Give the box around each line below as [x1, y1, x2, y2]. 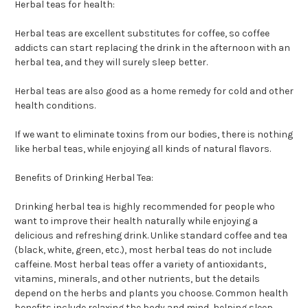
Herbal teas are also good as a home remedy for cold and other [14, 85, 294, 98]
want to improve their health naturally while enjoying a [14, 215, 258, 228]
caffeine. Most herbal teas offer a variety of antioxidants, [14, 258, 266, 271]
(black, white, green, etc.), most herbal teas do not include [14, 244, 272, 256]
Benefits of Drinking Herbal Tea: [14, 172, 153, 184]
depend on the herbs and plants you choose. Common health [14, 287, 288, 300]
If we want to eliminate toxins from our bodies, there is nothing [14, 129, 293, 141]
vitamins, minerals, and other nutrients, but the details [14, 273, 260, 285]
